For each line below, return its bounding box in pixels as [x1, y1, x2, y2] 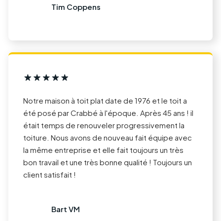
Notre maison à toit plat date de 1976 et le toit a [23, 95, 187, 105]
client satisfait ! [23, 169, 76, 179]
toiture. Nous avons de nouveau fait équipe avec [23, 132, 192, 142]
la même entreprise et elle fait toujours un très [23, 145, 184, 154]
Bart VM [51, 204, 80, 214]
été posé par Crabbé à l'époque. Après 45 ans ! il [23, 108, 193, 117]
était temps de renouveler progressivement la [23, 120, 184, 130]
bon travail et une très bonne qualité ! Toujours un [23, 157, 192, 167]
